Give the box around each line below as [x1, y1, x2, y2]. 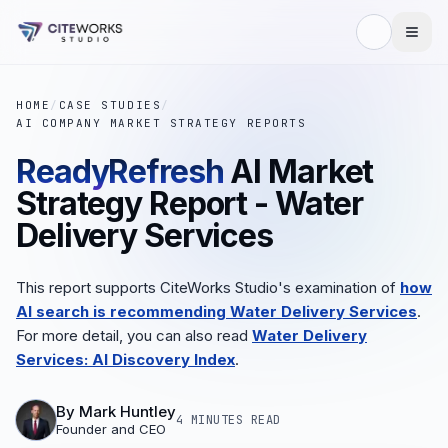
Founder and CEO [56, 421, 166, 437]
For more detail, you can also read [16, 326, 252, 345]
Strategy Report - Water [16, 184, 364, 223]
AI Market [230, 152, 374, 191]
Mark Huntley [79, 402, 176, 421]
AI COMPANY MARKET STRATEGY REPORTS [16, 116, 307, 130]
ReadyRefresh [16, 152, 224, 191]
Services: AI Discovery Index [16, 350, 235, 369]
